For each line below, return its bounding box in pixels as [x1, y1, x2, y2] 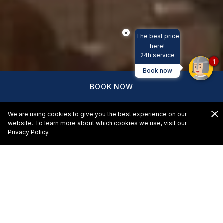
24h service [140, 51, 175, 59]
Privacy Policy [8, 128, 48, 136]
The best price [135, 32, 179, 40]
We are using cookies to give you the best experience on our [8, 111, 187, 118]
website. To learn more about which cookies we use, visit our [8, 119, 187, 127]
